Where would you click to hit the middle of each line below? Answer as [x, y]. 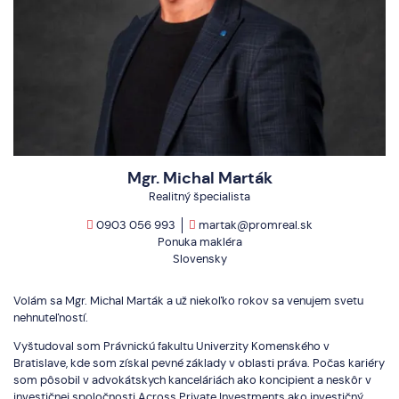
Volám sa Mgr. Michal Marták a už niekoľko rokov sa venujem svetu [188, 301]
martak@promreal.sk [254, 225]
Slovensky [199, 259]
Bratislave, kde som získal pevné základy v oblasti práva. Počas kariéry [199, 363]
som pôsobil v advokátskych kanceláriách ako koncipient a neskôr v [192, 380]
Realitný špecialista [199, 197]
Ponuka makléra [199, 242]
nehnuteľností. [51, 318]
